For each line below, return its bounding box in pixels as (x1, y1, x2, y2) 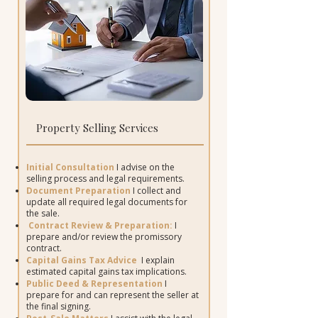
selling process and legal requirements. (26, 172, 185, 185)
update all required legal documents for (26, 196, 187, 208)
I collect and (130, 185, 181, 197)
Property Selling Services (35, 121, 158, 135)
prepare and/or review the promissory (26, 231, 182, 243)
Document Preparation (26, 185, 131, 197)
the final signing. (26, 300, 91, 312)
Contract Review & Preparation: (26, 219, 172, 231)
